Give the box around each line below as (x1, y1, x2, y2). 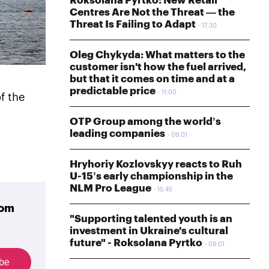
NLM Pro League (70, 183, 151, 193)
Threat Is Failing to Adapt (70, 19, 196, 29)
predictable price (70, 85, 156, 96)
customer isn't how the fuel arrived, (70, 61, 246, 72)
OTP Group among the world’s (70, 116, 221, 127)
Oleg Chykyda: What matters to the (70, 49, 245, 60)
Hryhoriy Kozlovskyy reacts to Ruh (70, 159, 242, 169)
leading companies (70, 128, 165, 139)
